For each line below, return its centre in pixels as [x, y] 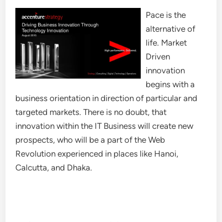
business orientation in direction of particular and [107, 98]
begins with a [170, 84]
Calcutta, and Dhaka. [54, 167]
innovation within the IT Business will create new [105, 126]
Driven [158, 56]
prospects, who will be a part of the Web [90, 140]
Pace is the [166, 15]
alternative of [171, 29]
